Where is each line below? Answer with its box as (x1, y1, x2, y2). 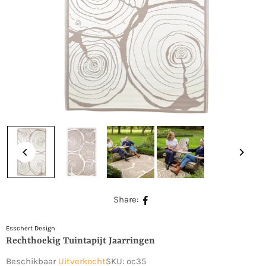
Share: (113, 194, 138, 205)
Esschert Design (6, 224, 55, 232)
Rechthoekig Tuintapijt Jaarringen (6, 236, 155, 246)
